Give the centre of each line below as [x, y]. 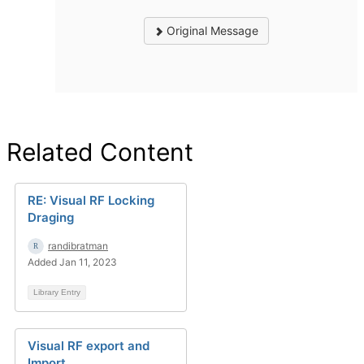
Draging [51, 217]
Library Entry [57, 292]
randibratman [78, 245]
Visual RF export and [89, 345]
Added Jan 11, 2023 [72, 262]
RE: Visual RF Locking [91, 200]
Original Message [211, 30]
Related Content [100, 152]
